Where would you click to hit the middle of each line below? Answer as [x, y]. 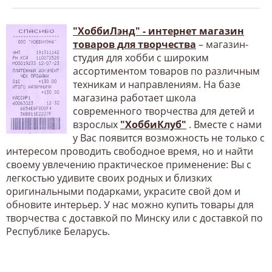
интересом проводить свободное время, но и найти [130, 151]
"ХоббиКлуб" [153, 124]
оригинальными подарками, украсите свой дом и [123, 191]
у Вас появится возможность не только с [169, 138]
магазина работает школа [134, 97]
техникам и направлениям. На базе [157, 84]
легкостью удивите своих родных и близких [109, 178]
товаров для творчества [134, 44]
